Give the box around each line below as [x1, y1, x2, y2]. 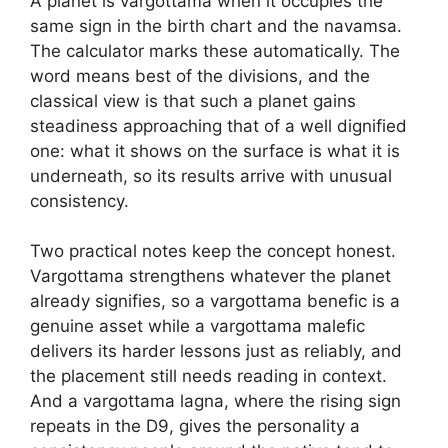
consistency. [30, 190, 129, 211]
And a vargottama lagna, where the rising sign [30, 391, 401, 411]
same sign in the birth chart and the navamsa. [30, 15, 402, 36]
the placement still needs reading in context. [30, 366, 387, 386]
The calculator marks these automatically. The [30, 40, 400, 61]
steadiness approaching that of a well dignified [30, 115, 407, 136]
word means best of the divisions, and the [30, 65, 370, 86]
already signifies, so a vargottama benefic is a [30, 291, 400, 311]
